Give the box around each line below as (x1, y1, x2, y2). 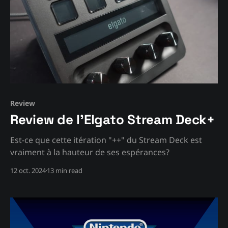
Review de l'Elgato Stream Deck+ (10, 110, 215, 128)
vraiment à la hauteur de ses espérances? (10, 146, 169, 158)
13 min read (47, 165, 82, 175)
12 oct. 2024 (10, 165, 46, 175)
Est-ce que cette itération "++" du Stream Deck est (10, 134, 202, 146)
